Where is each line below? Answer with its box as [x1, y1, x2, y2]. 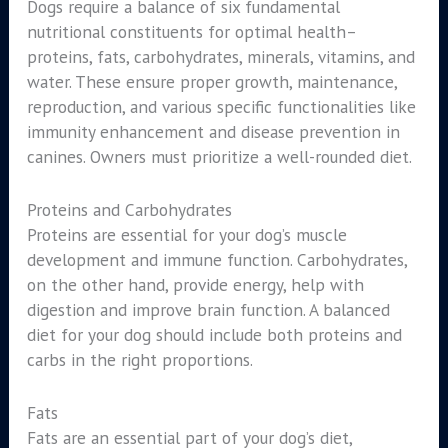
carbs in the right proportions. [26, 348, 253, 372]
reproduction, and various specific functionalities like [26, 95, 416, 119]
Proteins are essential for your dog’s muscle [26, 223, 347, 247]
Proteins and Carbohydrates [26, 198, 232, 222]
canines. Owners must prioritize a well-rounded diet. [26, 145, 412, 169]
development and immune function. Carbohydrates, [26, 248, 407, 272]
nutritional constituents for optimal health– [26, 20, 356, 44]
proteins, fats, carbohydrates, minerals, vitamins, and [26, 45, 415, 69]
